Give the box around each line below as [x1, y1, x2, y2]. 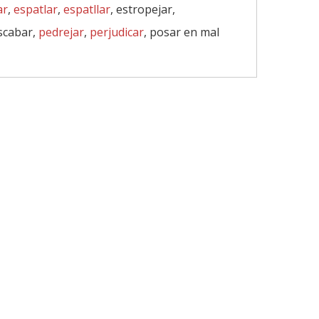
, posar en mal [144, 24, 219, 40]
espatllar [63, 1, 110, 17]
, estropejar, [110, 1, 175, 17]
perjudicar [90, 24, 144, 40]
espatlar [14, 1, 58, 17]
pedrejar [38, 24, 84, 40]
